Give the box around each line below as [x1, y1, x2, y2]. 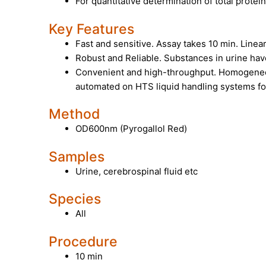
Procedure [49, 233, 118, 250]
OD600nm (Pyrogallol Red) [75, 123, 187, 135]
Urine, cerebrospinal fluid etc [75, 165, 198, 177]
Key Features [49, 20, 134, 37]
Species [49, 191, 101, 208]
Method [49, 106, 100, 123]
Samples [49, 148, 104, 165]
